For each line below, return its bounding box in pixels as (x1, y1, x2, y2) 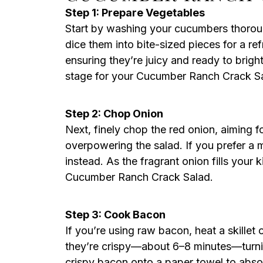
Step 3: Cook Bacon (65, 208, 166, 221)
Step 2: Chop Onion (65, 107, 163, 120)
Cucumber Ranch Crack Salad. (65, 171, 213, 183)
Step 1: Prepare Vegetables (65, 6, 205, 19)
